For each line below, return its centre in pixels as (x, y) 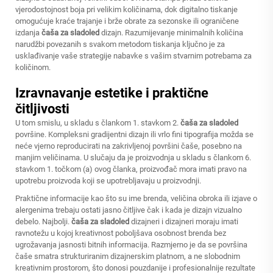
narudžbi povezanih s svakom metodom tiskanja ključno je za (120, 44)
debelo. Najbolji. (43, 222)
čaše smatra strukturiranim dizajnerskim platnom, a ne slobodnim (128, 256)
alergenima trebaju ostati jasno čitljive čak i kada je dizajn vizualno (129, 210)
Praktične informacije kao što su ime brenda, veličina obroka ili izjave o (136, 198)
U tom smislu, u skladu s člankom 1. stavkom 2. (98, 123)
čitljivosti (42, 109)
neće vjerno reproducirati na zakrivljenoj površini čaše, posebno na (129, 146)
